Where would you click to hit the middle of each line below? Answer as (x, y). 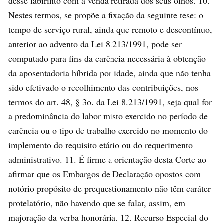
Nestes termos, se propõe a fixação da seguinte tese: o (106, 15)
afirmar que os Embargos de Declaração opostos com (105, 173)
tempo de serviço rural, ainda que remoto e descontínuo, (110, 29)
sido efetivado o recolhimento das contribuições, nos (103, 87)
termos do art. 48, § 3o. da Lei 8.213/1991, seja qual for (110, 101)
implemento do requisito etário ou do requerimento (101, 145)
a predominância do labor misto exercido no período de (108, 116)
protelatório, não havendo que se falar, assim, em (97, 202)
